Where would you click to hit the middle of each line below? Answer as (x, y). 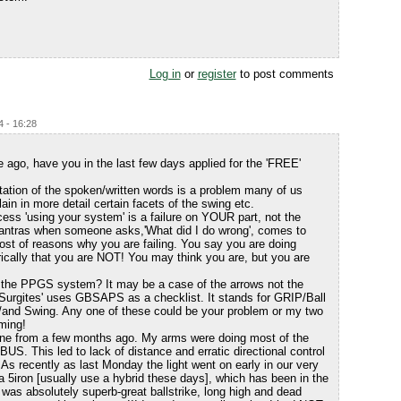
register (217, 74)
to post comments (285, 74)
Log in (165, 74)
